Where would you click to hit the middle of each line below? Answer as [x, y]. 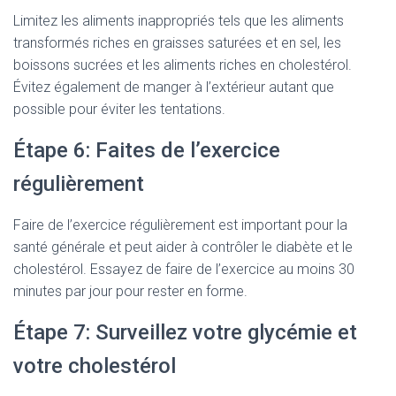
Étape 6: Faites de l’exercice [147, 150]
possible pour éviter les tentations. [119, 109]
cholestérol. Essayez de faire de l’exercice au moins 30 [184, 269]
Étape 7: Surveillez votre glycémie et [185, 332]
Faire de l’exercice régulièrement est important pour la [180, 225]
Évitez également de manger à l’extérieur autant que [174, 87]
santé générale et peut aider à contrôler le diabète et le [183, 247]
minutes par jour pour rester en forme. [130, 291]
